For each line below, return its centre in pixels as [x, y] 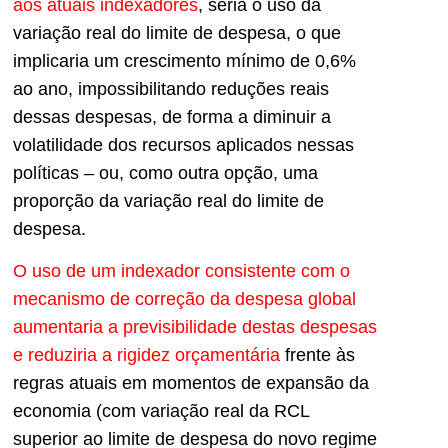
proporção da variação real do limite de [168, 200]
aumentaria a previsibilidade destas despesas [195, 327]
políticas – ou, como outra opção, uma [165, 172]
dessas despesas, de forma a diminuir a [172, 116]
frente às [320, 355]
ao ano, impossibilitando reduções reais [171, 88]
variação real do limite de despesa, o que [177, 32]
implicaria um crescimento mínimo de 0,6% [184, 60]
